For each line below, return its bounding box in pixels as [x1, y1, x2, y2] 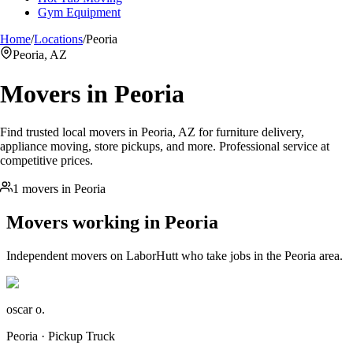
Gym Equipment [38, 6, 121, 20]
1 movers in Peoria [13, 182, 106, 196]
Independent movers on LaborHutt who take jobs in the [6, 248, 284, 262]
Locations [34, 32, 83, 46]
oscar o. [6, 302, 45, 316]
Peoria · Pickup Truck [6, 329, 115, 343]
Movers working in [6, 212, 165, 233]
